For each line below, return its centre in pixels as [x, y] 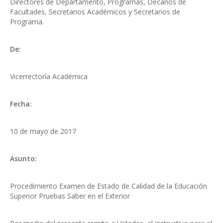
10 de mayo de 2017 [43, 131]
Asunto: [23, 159]
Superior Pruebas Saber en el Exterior [70, 196]
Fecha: [21, 104]
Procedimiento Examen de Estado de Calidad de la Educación [109, 186]
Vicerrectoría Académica [49, 76]
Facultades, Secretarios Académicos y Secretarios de [95, 12]
